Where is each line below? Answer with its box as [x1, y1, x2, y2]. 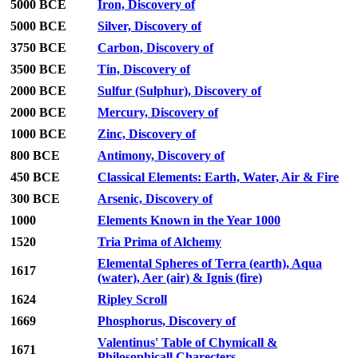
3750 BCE [10, 41, 66, 55]
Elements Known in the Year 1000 [97, 213, 280, 228]
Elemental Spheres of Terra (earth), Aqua [97, 257, 322, 271]
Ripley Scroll [97, 292, 167, 307]
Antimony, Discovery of [97, 149, 225, 163]
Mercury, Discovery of [97, 105, 218, 120]
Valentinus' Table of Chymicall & [97, 336, 277, 350]
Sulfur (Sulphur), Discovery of [97, 84, 261, 98]
